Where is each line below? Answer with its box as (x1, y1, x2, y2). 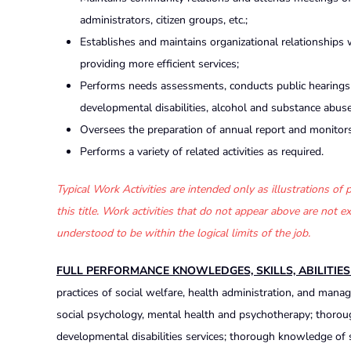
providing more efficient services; (80, 56, 239, 71)
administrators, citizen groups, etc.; (80, 12, 248, 27)
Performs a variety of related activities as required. (80, 143, 324, 159)
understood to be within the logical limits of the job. (56, 225, 310, 241)
